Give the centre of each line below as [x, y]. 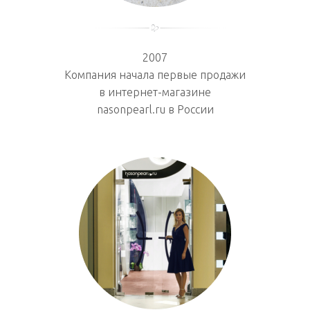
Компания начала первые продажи [155, 74]
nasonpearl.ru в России [155, 109]
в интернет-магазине [155, 92]
